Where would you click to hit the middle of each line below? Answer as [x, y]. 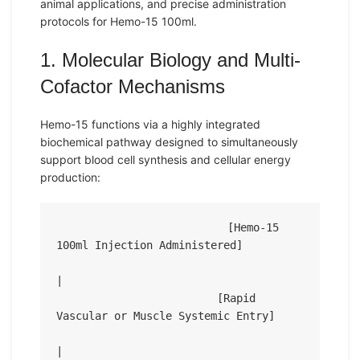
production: [70, 177]
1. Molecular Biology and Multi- [170, 60]
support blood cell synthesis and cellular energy [166, 160]
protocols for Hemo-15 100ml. [119, 21]
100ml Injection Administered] [149, 245]
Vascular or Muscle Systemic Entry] [166, 316]
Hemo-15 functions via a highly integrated [150, 124]
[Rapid [137, 298]
